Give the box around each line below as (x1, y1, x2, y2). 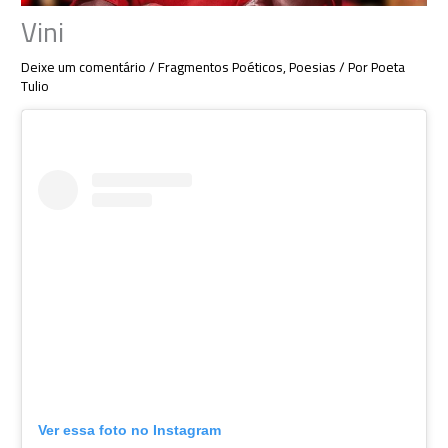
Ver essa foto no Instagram (38, 422, 222, 439)
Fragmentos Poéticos (158, 54, 284, 81)
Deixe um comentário (21, 54, 147, 81)
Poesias (289, 54, 337, 81)
